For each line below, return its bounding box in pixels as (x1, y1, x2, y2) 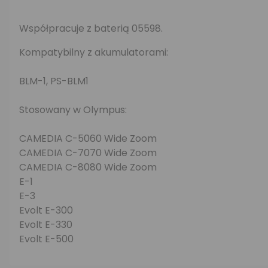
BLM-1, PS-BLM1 (19, 74, 89, 88)
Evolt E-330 (19, 218, 72, 232)
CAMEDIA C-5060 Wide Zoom (19, 132, 157, 145)
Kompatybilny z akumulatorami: (19, 45, 168, 59)
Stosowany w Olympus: (19, 103, 127, 117)
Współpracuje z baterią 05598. (19, 22, 163, 35)
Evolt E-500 (19, 232, 74, 246)
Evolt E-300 (19, 203, 73, 217)
